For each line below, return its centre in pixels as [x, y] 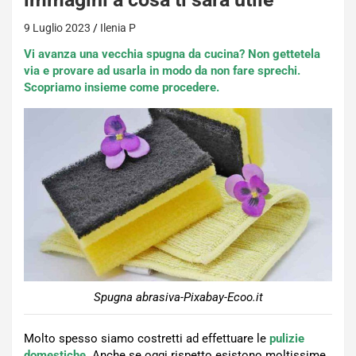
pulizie [287, 339]
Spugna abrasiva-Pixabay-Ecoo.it [178, 298]
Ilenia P [118, 28]
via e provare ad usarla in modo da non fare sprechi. [162, 71]
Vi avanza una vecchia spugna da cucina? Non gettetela [172, 54]
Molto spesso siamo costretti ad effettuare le [147, 339]
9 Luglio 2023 [57, 28]
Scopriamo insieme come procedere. [122, 87]
